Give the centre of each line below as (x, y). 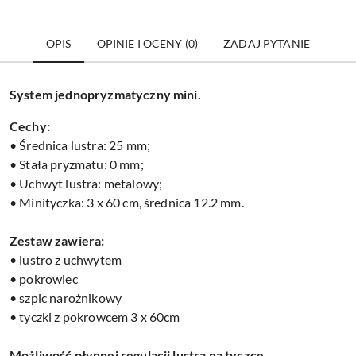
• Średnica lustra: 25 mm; (80, 145)
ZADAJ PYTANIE (267, 43)
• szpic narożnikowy (66, 297)
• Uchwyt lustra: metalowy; (86, 183)
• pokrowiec (44, 278)
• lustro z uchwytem (66, 259)
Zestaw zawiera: (57, 240)
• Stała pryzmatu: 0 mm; (77, 164)
